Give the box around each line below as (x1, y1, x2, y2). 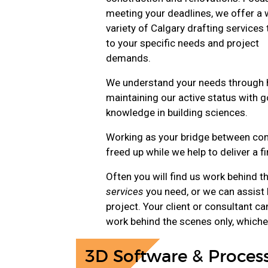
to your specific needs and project (106, 36, 259, 49)
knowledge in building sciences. (106, 106, 248, 118)
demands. (106, 51, 151, 64)
